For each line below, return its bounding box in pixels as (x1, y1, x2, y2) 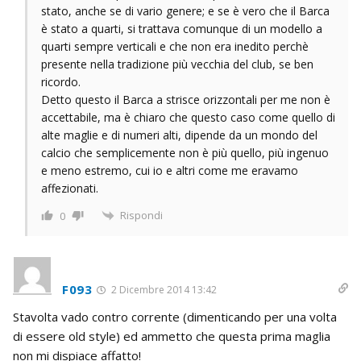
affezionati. (41, 180, 98, 196)
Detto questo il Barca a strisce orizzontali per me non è (41, 91, 330, 107)
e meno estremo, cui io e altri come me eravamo (41, 162, 298, 178)
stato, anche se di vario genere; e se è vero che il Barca (41, 2, 330, 19)
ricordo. (41, 73, 81, 89)
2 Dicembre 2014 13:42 (108, 283, 217, 297)
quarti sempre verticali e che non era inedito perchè (41, 38, 309, 54)
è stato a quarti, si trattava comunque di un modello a (41, 20, 322, 36)
